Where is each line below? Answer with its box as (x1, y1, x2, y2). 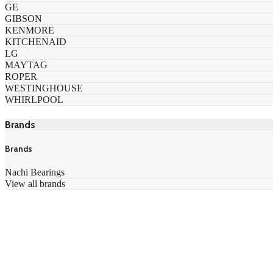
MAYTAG (5, 59, 48, 70)
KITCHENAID (5, 36, 66, 47)
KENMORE (5, 24, 54, 35)
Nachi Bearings (5, 167, 65, 178)
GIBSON (5, 13, 42, 24)
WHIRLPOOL (5, 94, 63, 105)
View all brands (5, 179, 65, 190)
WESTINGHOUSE (5, 82, 83, 93)
